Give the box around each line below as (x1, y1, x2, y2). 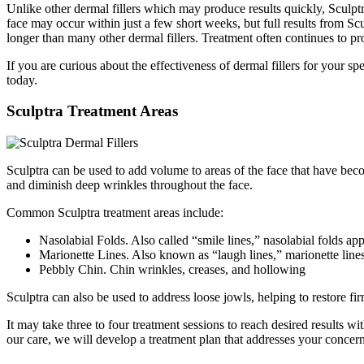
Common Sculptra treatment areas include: (6, 206, 223, 220)
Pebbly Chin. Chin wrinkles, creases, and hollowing (39, 262, 305, 277)
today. (6, 72, 37, 87)
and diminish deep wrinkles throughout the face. (6, 178, 253, 193)
